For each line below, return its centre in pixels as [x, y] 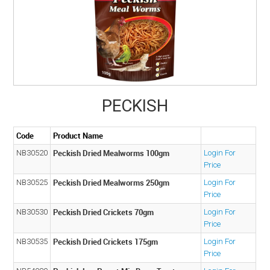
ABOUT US [135, 11]
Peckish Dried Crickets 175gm [106, 241]
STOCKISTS [135, 92]
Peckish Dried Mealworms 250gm [111, 182]
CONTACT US [135, 65]
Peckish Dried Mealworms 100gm [111, 153]
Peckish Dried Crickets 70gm [104, 212]
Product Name [78, 135]
